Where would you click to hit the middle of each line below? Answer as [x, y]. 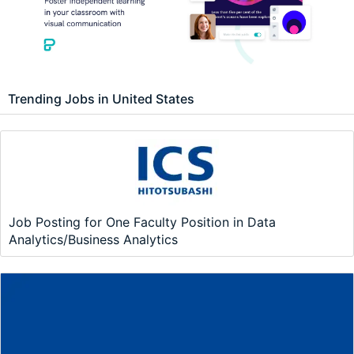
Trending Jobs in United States [101, 99]
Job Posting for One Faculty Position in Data [142, 222]
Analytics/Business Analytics [93, 240]
